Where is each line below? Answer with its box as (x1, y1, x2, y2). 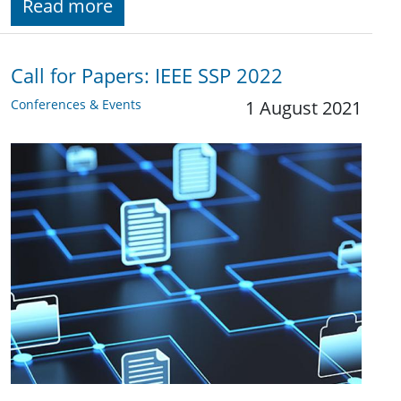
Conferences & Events (11, 96, 141, 114)
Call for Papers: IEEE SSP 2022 (11, 63, 283, 90)
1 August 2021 (245, 96, 362, 121)
